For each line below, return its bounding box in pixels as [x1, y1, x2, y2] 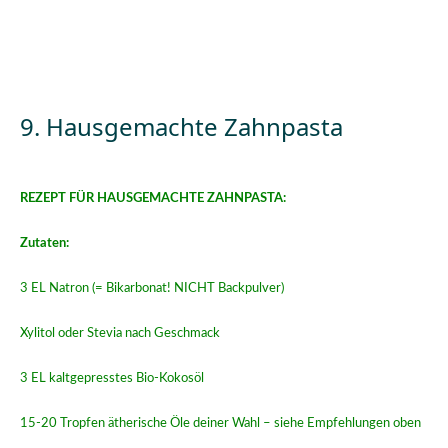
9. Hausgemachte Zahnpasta [20, 110, 349, 144]
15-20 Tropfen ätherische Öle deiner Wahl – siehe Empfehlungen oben [20, 416, 421, 431]
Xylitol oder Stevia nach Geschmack [20, 326, 220, 341]
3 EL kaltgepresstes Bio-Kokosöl [20, 371, 204, 386]
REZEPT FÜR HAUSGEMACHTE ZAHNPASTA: [20, 191, 286, 206]
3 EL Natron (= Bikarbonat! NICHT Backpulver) [20, 281, 284, 296]
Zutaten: [20, 236, 69, 251]
